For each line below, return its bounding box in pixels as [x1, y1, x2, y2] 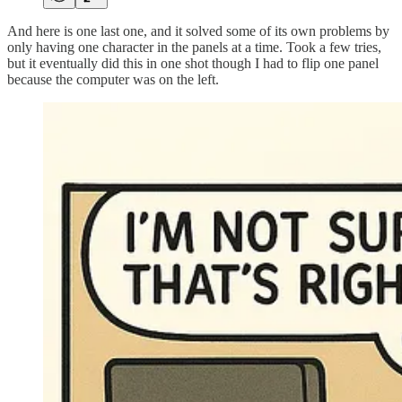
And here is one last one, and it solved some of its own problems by [7, 22, 389, 39]
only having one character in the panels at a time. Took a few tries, [7, 39, 381, 55]
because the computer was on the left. [7, 71, 219, 87]
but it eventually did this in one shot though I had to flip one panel [7, 55, 379, 71]
